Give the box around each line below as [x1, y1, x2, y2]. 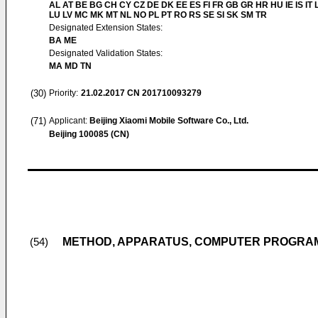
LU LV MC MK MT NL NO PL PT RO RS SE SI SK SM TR [49, 10, 267, 20]
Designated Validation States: [49, 48, 163, 58]
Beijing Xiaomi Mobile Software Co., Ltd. [89, 116, 248, 126]
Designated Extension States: [49, 23, 163, 33]
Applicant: [49, 116, 89, 126]
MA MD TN [49, 61, 92, 71]
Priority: [49, 88, 78, 98]
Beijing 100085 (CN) [49, 129, 129, 139]
